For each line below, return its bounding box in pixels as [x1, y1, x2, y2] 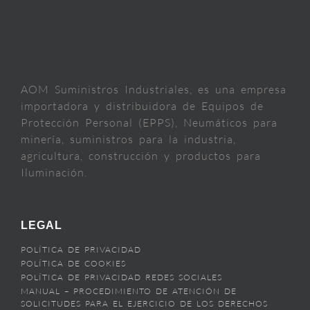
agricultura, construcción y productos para [21, 149, 261, 163]
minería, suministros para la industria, [21, 132, 236, 147]
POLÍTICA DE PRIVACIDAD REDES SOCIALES [21, 272, 222, 283]
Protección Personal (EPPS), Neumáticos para [21, 116, 277, 130]
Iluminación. [21, 165, 87, 180]
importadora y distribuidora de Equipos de [21, 99, 264, 113]
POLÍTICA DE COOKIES [21, 258, 126, 269]
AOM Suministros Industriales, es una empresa [21, 82, 286, 97]
